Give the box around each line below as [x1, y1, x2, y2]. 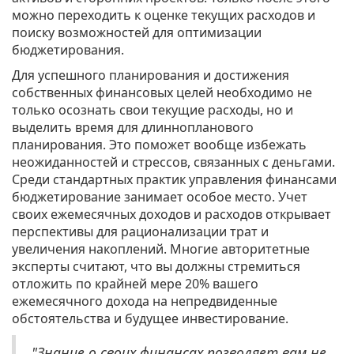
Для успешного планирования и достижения [12, 66, 289, 85]
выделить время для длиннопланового [12, 119, 254, 137]
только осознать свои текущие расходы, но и [12, 101, 293, 119]
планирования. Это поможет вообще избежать [12, 136, 307, 154]
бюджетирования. [12, 41, 124, 59]
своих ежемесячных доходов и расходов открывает [12, 205, 331, 224]
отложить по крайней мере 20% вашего [12, 275, 258, 293]
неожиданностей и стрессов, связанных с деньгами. [12, 153, 335, 171]
